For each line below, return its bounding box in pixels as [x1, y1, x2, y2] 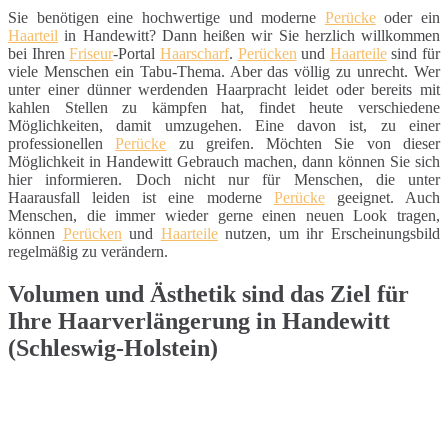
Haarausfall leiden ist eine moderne [8, 188, 274, 206]
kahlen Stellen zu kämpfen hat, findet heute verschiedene [8, 98, 440, 116]
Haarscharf [159, 44, 229, 62]
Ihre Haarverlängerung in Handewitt [8, 307, 390, 334]
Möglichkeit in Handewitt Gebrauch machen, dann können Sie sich [8, 152, 440, 170]
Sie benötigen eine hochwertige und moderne [8, 8, 325, 26]
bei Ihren [8, 44, 70, 62]
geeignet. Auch [324, 188, 441, 206]
